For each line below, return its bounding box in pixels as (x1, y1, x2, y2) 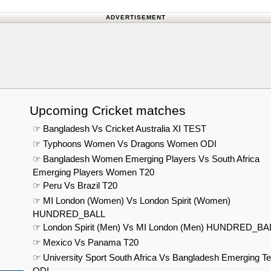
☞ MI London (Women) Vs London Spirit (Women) (33, 195, 230, 206)
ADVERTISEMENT (105, 14, 166, 21)
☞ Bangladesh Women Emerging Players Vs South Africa (33, 154, 260, 165)
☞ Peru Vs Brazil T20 (33, 180, 117, 191)
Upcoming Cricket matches (30, 103, 186, 118)
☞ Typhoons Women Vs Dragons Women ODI (33, 139, 217, 149)
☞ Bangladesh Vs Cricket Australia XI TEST (33, 123, 206, 134)
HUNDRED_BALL (33, 209, 105, 220)
